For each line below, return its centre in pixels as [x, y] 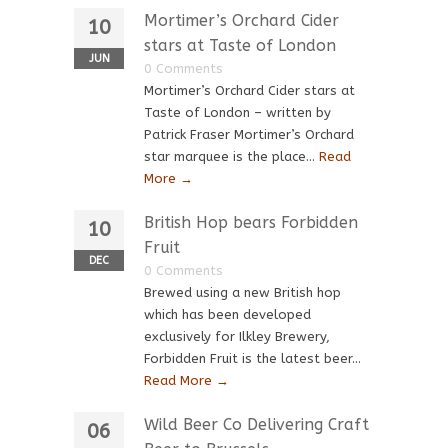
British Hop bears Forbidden [251, 222]
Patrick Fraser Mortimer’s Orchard [249, 134]
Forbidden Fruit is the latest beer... [252, 358]
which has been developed [227, 314]
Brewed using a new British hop [242, 292]
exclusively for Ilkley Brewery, [237, 336]
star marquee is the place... [231, 156]
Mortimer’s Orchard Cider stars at [249, 90]
